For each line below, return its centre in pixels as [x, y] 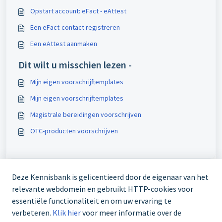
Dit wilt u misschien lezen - [75, 65]
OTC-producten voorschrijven [74, 131]
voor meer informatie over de [131, 213]
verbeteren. [32, 213]
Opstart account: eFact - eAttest [78, 11]
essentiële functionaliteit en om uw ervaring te [92, 201]
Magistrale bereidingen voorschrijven [86, 115]
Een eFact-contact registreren [75, 28]
